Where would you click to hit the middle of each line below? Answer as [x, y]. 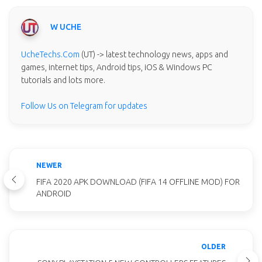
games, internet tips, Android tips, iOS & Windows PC [117, 67]
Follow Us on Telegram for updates [84, 106]
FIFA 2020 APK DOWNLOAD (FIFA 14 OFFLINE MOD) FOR [138, 182]
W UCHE [66, 27]
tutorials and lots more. [63, 80]
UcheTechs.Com [50, 54]
